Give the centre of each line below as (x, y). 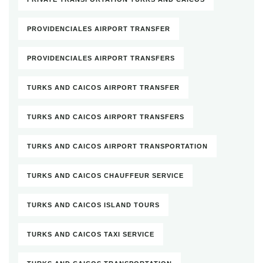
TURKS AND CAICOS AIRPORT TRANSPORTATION (117, 146)
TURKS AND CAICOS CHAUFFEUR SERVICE (105, 176)
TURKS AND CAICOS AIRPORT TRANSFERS (106, 117)
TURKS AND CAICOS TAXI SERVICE (91, 235)
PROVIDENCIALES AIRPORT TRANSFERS (101, 58)
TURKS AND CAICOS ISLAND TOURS (93, 205)
